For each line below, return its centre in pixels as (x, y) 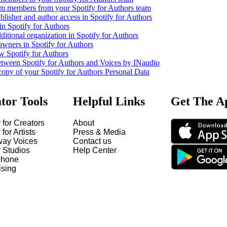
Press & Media (100, 132)
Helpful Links (109, 102)
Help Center (95, 150)
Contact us (92, 141)
